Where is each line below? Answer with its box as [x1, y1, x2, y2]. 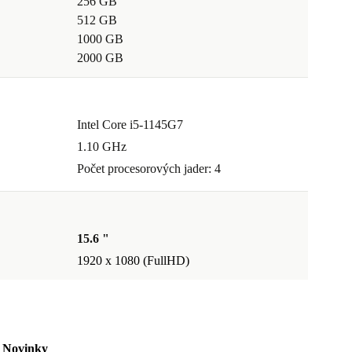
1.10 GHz [77, 140, 126, 154]
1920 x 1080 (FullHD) [77, 254, 189, 268]
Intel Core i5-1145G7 [77, 118, 183, 132]
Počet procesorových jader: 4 [77, 162, 221, 176]
